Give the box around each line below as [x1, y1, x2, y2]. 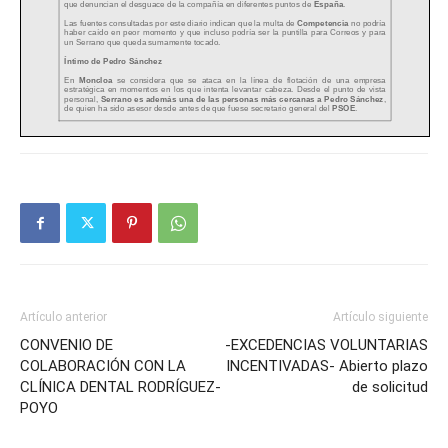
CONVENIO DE [20, 336, 113, 355]
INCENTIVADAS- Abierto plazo [226, 357, 428, 376]
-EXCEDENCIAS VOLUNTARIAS [225, 336, 428, 355]
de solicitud [352, 378, 428, 397]
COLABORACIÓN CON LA [20, 357, 186, 376]
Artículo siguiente [333, 310, 428, 325]
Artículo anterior [20, 310, 107, 325]
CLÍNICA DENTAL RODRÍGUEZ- [20, 378, 221, 397]
